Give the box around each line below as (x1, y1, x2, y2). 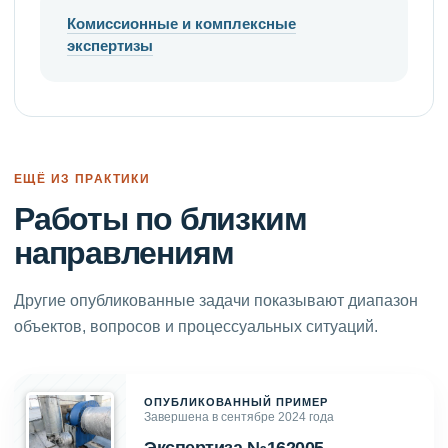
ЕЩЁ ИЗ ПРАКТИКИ (14, 170, 151, 186)
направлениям (14, 232, 234, 273)
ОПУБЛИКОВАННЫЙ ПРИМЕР (144, 394, 329, 409)
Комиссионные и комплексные (67, 13, 296, 33)
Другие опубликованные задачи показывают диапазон (14, 290, 418, 310)
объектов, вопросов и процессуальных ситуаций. (14, 316, 378, 336)
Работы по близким (14, 198, 307, 239)
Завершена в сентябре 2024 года (144, 408, 334, 424)
